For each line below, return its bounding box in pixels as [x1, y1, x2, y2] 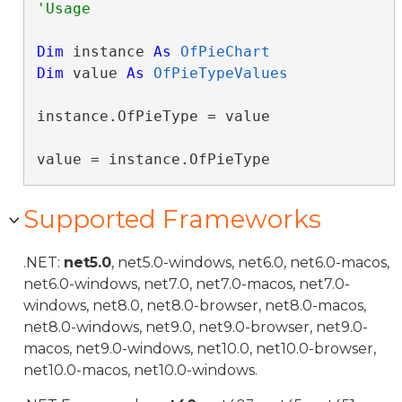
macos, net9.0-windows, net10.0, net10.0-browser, [23, 340, 376, 357]
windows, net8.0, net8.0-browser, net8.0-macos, [23, 297, 366, 314]
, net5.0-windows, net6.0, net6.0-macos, [111, 254, 389, 271]
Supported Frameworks [23, 204, 321, 234]
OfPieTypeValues [153, 65, 288, 82]
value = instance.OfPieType [36, 151, 270, 168]
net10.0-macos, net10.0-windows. [23, 362, 258, 379]
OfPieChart [179, 43, 270, 60]
